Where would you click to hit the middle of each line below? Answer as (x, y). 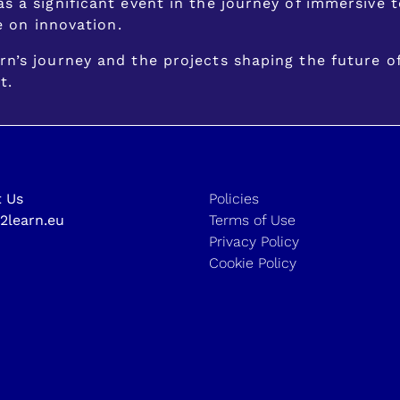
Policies (234, 198)
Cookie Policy (253, 262)
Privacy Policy (254, 241)
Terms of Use (252, 220)
